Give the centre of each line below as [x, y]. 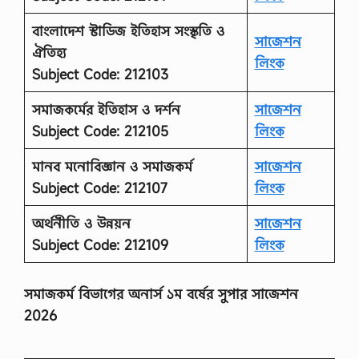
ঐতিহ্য [48, 52]
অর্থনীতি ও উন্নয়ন [81, 223]
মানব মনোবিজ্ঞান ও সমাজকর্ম [112, 166]
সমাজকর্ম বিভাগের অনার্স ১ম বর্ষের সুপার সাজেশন [161, 294]
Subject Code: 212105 [100, 131]
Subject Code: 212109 [100, 244]
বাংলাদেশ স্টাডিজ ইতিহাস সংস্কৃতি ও [128, 30]
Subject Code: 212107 [99, 188]
